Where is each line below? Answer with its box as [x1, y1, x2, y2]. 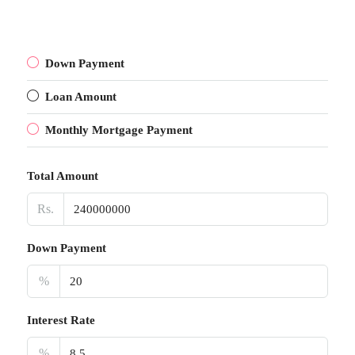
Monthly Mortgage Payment [45, 124, 193, 137]
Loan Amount [45, 90, 116, 104]
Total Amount [27, 170, 98, 183]
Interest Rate [27, 314, 95, 327]
